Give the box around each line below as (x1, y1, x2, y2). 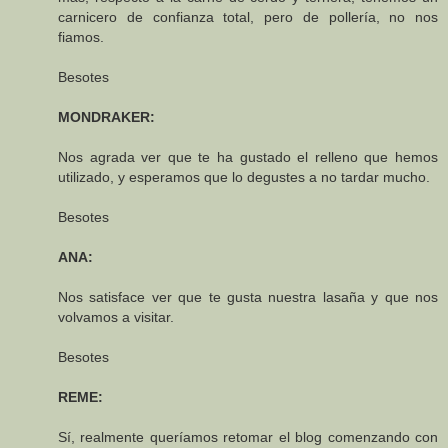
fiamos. (58, 29, 104, 46)
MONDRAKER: (58, 109, 155, 126)
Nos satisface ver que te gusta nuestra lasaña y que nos (58, 289, 438, 306)
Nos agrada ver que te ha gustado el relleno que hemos (58, 149, 438, 166)
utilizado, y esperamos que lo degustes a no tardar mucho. (58, 169, 430, 186)
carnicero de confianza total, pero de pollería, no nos (58, 9, 438, 26)
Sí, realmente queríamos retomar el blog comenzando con (58, 429, 438, 446)
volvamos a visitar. (58, 309, 174, 326)
